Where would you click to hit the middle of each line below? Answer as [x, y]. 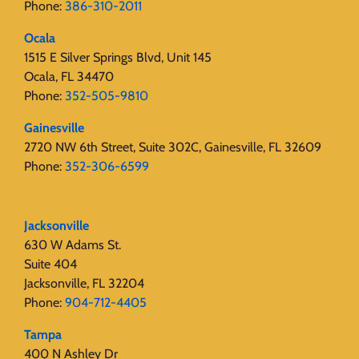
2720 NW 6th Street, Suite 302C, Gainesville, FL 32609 [173, 147]
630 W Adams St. [73, 245]
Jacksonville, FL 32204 [84, 284]
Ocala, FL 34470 [69, 77]
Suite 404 [50, 264]
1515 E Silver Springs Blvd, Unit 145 [118, 58]
